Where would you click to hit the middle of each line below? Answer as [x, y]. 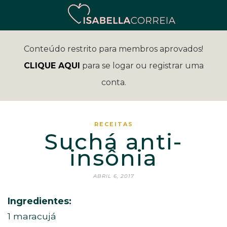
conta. [113, 82]
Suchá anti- [113, 142]
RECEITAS [113, 124]
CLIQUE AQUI [52, 66]
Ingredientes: [40, 201]
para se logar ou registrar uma [142, 66]
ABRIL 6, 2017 [113, 176]
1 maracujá [32, 216]
